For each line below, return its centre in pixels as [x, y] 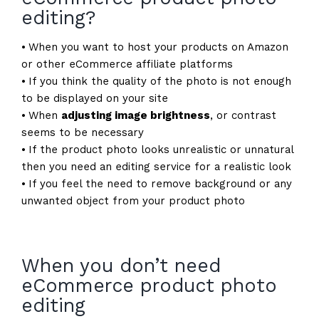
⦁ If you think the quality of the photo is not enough [156, 82]
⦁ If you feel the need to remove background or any [156, 184]
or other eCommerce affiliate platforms [127, 64]
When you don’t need [121, 266]
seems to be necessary [82, 133]
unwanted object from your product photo [133, 201]
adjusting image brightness [135, 116]
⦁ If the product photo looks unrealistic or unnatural [157, 150]
